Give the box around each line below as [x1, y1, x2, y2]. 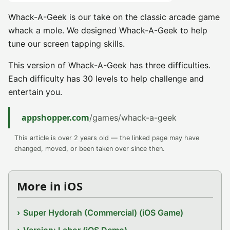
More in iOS [17, 178, 83, 194]
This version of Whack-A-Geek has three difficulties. [8, 60, 210, 70]
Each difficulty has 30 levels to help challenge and [8, 73, 204, 84]
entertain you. [8, 87, 62, 97]
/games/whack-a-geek [89, 112, 177, 123]
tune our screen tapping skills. [8, 39, 125, 49]
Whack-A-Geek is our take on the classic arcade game [8, 12, 220, 22]
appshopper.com [22, 112, 89, 123]
